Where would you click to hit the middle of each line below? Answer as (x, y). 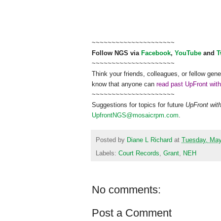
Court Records (139, 153)
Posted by (111, 140)
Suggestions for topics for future (139, 105)
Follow (103, 53)
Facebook (156, 53)
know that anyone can (124, 84)
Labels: (107, 153)
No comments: (126, 189)
